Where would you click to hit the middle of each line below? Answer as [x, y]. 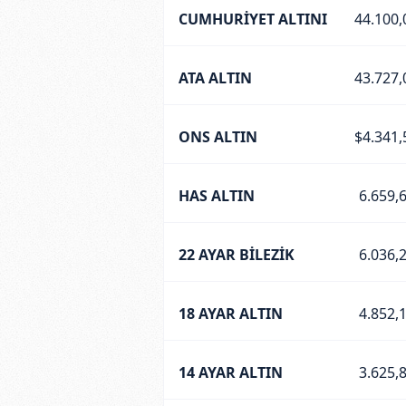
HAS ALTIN [216, 195]
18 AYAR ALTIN [230, 313]
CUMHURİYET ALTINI [252, 19]
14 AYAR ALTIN [230, 372]
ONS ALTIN [217, 136]
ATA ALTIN [215, 77]
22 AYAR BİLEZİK [236, 254]
